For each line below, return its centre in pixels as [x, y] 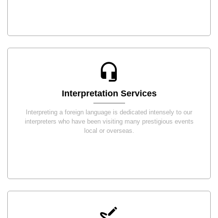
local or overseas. [109, 131]
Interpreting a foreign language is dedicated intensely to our [109, 112]
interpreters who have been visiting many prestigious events [109, 121]
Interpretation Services [109, 93]
